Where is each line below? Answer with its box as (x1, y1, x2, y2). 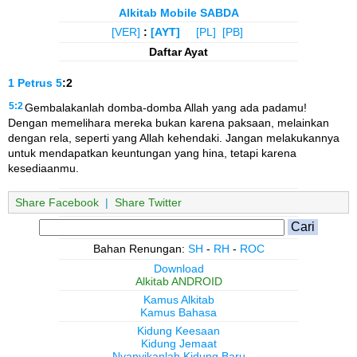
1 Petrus (8, 76, 53, 89)
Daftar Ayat (149, 45, 208, 58)
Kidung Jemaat (140, 336, 217, 350)
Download (153, 261, 204, 275)
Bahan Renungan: (92, 241, 188, 255)
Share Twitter (115, 195, 182, 209)
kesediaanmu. (8, 162, 79, 175)
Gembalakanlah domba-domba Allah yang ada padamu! (25, 101, 307, 115)
